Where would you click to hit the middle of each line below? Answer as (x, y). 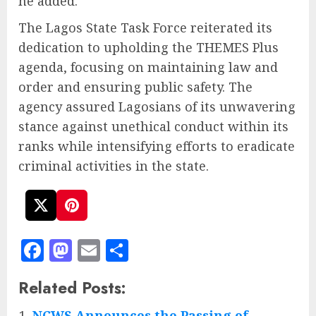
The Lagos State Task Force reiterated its (145, 28)
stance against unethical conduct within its (153, 127)
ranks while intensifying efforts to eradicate (157, 146)
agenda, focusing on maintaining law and (148, 67)
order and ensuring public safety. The (135, 87)
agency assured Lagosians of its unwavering (157, 107)
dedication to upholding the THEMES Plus (148, 48)
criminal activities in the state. (114, 166)
